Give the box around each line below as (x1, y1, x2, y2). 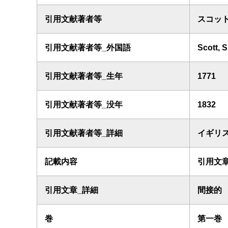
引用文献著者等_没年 (45, 100, 123, 109)
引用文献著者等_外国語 (45, 43, 131, 52)
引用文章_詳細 (45, 186, 98, 194)
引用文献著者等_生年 (45, 72, 123, 80)
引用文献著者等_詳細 (45, 129, 123, 137)
